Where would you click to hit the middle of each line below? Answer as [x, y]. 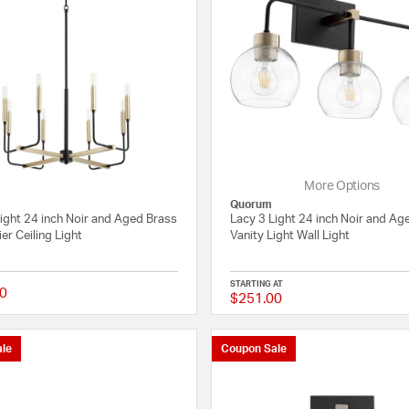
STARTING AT [257, 284]
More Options [342, 186]
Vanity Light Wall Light [290, 236]
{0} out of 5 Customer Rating [223, 300]
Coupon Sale [254, 348]
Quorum [252, 204]
